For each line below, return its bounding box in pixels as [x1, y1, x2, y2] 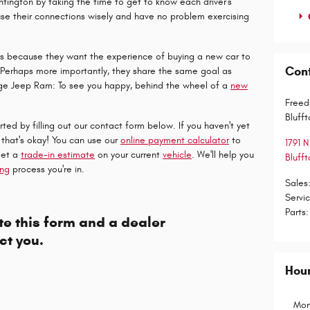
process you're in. [10, 163, 84, 175]
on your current [95, 148, 163, 161]
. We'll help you [192, 148, 254, 161]
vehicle [163, 148, 192, 161]
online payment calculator [120, 134, 229, 146]
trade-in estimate [21, 148, 95, 161]
